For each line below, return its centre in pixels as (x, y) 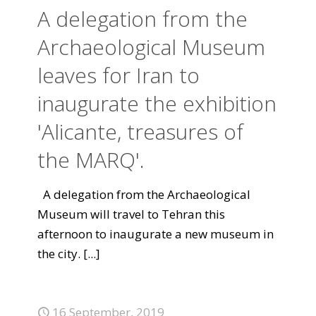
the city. (59, 254)
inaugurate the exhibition (157, 103)
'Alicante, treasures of (140, 132)
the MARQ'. (91, 160)
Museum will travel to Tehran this (131, 214)
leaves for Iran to (119, 75)
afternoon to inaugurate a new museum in (156, 234)
